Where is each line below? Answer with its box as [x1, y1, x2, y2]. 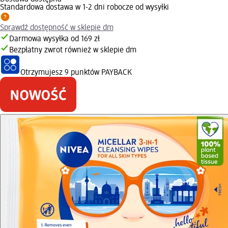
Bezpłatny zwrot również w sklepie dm [9, 46, 136, 54]
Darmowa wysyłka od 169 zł [9, 35, 100, 43]
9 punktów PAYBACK [65, 68, 132, 77]
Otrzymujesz [20, 68, 65, 77]
